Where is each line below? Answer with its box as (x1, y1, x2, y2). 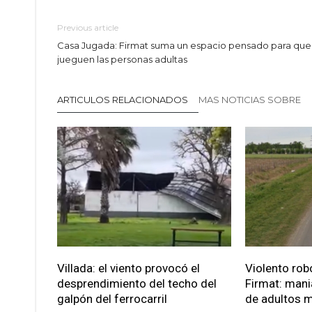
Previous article (57, 22, 118, 33)
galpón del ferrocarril (57, 292, 167, 306)
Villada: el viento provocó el (57, 261, 200, 276)
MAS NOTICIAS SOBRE (198, 94, 303, 106)
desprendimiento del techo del (57, 276, 217, 291)
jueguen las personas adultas (57, 54, 187, 65)
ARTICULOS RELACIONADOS (57, 94, 188, 106)
